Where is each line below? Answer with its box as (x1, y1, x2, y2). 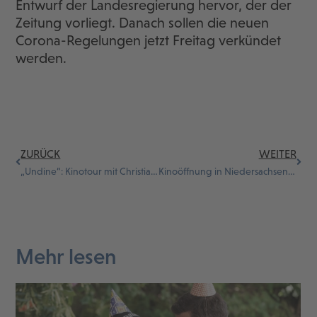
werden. (16, 50, 67, 67)
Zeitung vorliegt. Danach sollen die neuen (16, 15, 270, 31)
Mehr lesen (16, 245, 117, 269)
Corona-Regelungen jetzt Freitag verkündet (16, 33, 282, 49)
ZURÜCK (21, 148, 61, 161)
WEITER (258, 148, 296, 161)
